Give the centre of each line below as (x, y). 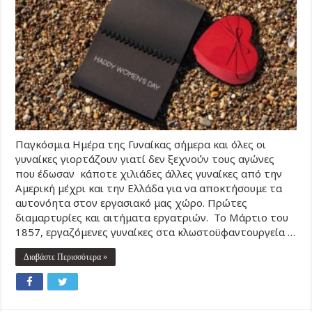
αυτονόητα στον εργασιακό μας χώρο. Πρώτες (132, 202)
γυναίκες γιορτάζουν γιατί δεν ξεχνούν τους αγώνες (145, 158)
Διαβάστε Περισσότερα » (66, 257)
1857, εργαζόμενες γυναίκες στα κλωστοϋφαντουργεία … (156, 232)
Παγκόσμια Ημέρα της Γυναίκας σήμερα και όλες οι (141, 144)
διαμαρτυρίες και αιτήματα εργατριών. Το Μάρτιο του (152, 217)
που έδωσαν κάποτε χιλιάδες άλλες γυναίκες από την (149, 173)
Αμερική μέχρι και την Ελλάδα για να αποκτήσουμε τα (149, 188)
